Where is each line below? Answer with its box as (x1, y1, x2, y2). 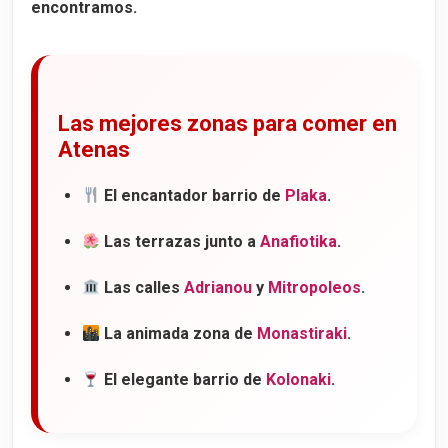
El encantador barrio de (100, 186, 286, 206)
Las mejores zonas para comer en (58, 111, 397, 137)
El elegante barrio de (100, 370, 267, 390)
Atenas (58, 137, 130, 163)
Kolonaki (266, 370, 332, 390)
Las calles (100, 278, 185, 298)
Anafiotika (260, 232, 338, 252)
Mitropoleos (268, 278, 362, 298)
